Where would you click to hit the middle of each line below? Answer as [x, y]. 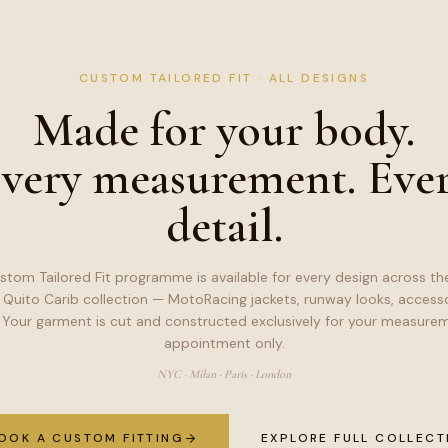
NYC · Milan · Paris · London [224, 374]
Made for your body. [224, 130]
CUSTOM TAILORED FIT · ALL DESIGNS [224, 78]
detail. [224, 226]
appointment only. [224, 343]
